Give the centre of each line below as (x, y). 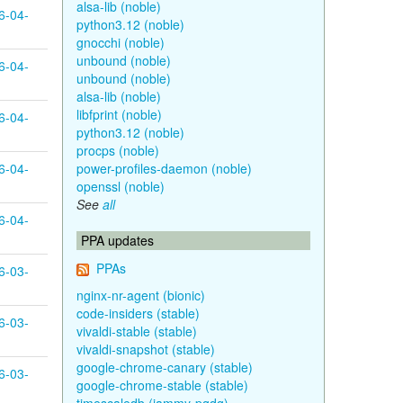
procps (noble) (117, 150)
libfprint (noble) (119, 114)
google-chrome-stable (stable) (162, 385)
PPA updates (117, 240)
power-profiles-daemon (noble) (164, 168)
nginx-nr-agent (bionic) (140, 295)
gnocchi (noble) (120, 42)
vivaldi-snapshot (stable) (145, 349)
